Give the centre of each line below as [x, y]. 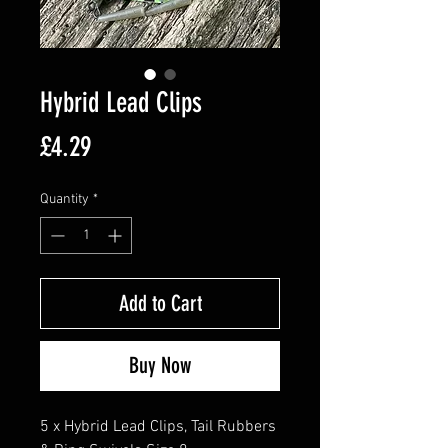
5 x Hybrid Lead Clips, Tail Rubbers [158, 427]
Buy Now [160, 365]
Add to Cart [160, 303]
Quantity [64, 199]
